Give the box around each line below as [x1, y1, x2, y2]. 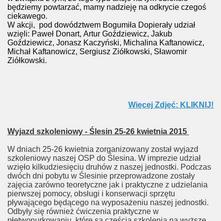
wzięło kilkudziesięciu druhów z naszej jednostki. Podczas [7, 163, 211, 171]
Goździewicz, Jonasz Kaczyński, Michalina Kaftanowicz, [7, 38, 204, 47]
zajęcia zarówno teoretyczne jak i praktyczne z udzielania [7, 181, 208, 189]
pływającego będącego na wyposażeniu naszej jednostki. [7, 198, 209, 207]
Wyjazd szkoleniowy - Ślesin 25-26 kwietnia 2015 [7, 127, 189, 136]
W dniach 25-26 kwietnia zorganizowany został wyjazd [7, 145, 198, 153]
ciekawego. [7, 12, 47, 20]
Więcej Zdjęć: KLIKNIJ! [128, 101, 214, 109]
